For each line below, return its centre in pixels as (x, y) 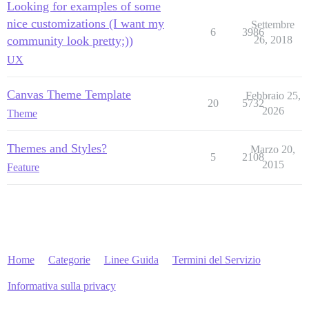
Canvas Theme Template (69, 94)
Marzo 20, (273, 149)
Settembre (273, 24)
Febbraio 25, (273, 95)
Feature (23, 167)
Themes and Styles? (57, 148)
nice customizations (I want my (86, 23)
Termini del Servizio (216, 259)
